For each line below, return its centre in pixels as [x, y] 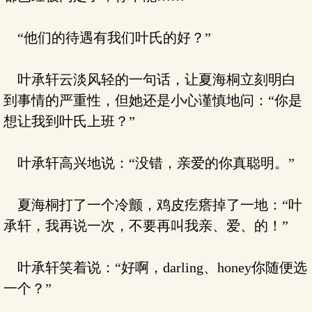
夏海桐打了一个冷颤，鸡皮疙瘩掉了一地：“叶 [153, 205]
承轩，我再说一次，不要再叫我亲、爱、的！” [146, 226]
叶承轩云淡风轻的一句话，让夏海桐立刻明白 [150, 79]
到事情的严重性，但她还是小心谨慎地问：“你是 [153, 100]
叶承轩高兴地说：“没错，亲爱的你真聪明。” [149, 163]
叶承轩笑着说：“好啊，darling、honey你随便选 [155, 267]
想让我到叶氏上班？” [69, 121]
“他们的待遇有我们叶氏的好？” [107, 38]
